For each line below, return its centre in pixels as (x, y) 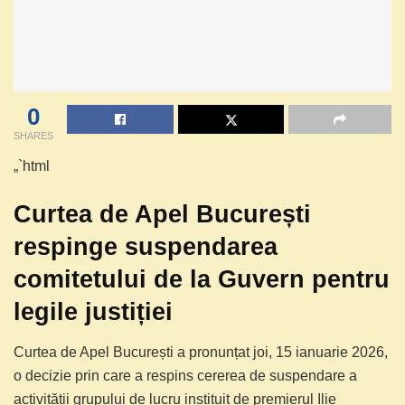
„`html (32, 165)
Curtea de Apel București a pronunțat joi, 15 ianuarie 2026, (201, 353)
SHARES (33, 135)
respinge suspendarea (146, 247)
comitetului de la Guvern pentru (202, 279)
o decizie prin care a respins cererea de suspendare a (185, 376)
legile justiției (93, 312)
